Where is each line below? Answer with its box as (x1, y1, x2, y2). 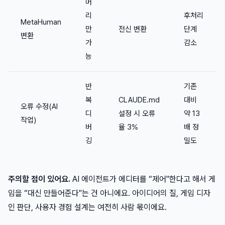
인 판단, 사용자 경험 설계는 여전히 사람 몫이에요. (8, 202, 167, 212)
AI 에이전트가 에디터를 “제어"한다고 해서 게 (70, 174, 215, 184)
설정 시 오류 (119, 109, 155, 118)
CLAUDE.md (119, 95, 160, 104)
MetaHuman (21, 18, 61, 27)
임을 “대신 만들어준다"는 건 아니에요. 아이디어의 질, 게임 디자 (8, 188, 210, 198)
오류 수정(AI (21, 102, 58, 111)
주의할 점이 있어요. (8, 174, 70, 184)
